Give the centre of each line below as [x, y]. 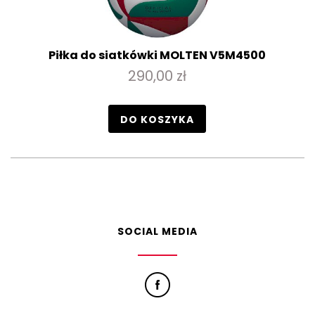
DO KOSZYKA [157, 120]
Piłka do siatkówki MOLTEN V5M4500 [157, 55]
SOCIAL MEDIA [157, 231]
